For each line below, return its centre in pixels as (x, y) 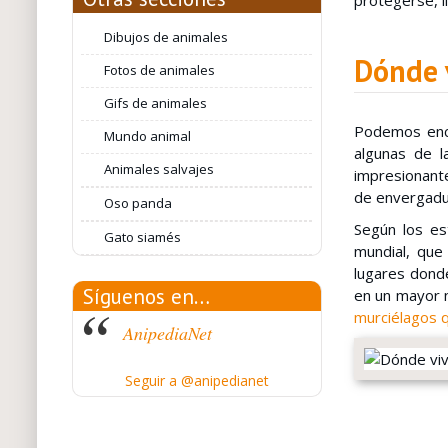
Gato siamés (143, 237)
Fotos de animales (160, 70)
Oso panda (138, 203)
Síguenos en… (146, 296)
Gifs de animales (156, 103)
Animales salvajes (159, 169)
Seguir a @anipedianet (196, 380)
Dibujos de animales (166, 37)
